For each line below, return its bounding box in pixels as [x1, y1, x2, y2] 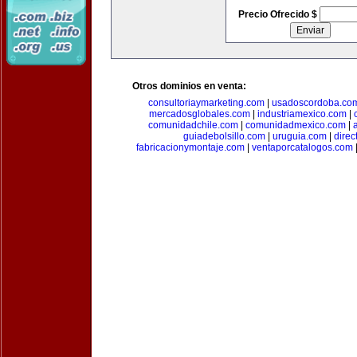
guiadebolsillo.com [182, 131, 265, 142]
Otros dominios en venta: [132, 80, 246, 92]
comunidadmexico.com [245, 120, 346, 131]
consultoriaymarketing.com [148, 97, 265, 108]
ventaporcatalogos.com [251, 142, 353, 153]
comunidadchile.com [148, 120, 238, 131]
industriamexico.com [257, 108, 347, 120]
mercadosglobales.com [148, 108, 250, 120]
